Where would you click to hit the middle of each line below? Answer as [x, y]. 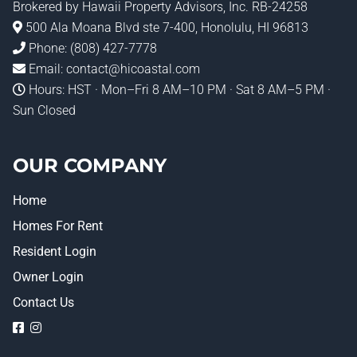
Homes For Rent [58, 226]
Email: [46, 69]
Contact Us [43, 302]
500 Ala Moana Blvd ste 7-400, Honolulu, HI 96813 [165, 27]
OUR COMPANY [90, 165]
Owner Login [48, 277]
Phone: [48, 48]
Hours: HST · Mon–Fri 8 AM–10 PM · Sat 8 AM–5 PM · [178, 90]
